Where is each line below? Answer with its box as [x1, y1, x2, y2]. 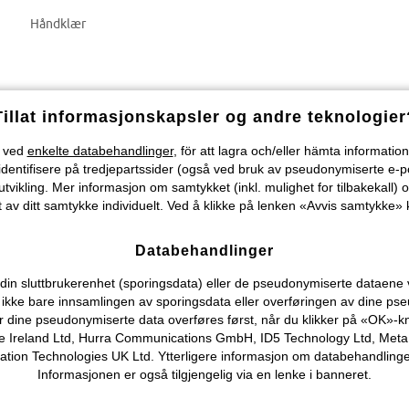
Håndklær [29, 16, 86, 31]
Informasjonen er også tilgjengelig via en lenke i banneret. [37, 367, 372, 382]
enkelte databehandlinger [26, 143, 173, 158]
